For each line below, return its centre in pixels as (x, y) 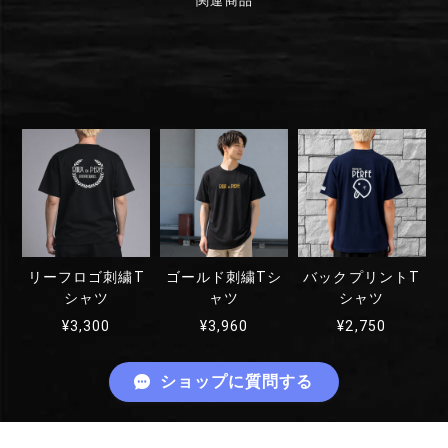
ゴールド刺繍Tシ (224, 277)
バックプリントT (362, 277)
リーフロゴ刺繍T (86, 277)
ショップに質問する (236, 381)
